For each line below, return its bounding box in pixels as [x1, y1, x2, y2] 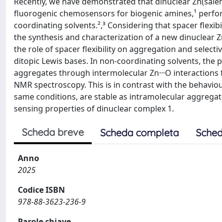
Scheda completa [100, 126, 179, 139]
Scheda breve [22, 125, 84, 138]
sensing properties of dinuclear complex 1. [14, 103, 174, 114]
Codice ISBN [18, 184, 65, 195]
